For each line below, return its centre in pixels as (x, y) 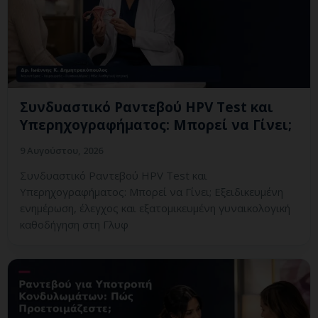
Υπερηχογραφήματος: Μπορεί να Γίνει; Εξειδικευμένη (152, 192)
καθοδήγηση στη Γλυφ (74, 225)
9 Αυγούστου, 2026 (61, 151)
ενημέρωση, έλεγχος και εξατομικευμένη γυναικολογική (155, 208)
